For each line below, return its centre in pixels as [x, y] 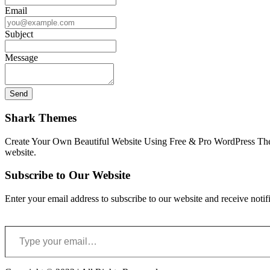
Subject [19, 34]
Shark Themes [41, 118]
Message [21, 58]
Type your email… [19, 225]
